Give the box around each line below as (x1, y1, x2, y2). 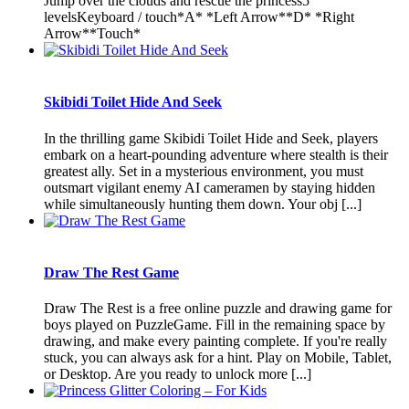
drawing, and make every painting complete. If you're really (44, 333, 387, 350)
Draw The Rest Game (44, 264, 179, 280)
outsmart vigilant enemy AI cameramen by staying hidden (44, 179, 375, 195)
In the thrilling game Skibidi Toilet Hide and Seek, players (44, 130, 378, 146)
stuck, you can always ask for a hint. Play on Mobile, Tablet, (44, 350, 392, 366)
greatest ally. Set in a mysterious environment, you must (44, 163, 363, 179)
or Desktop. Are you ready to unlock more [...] (44, 366, 311, 383)
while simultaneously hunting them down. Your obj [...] (44, 195, 362, 212)
